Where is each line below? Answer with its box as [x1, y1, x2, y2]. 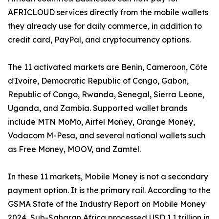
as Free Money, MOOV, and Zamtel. [8, 144, 141, 154]
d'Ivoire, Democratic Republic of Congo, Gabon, [8, 76, 189, 86]
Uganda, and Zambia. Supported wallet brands [8, 103, 187, 113]
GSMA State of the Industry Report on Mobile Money [8, 199, 205, 209]
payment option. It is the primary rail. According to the [8, 185, 211, 196]
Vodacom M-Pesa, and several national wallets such [8, 131, 205, 141]
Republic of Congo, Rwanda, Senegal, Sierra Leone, [8, 89, 204, 100]
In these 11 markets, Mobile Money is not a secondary [8, 172, 208, 182]
